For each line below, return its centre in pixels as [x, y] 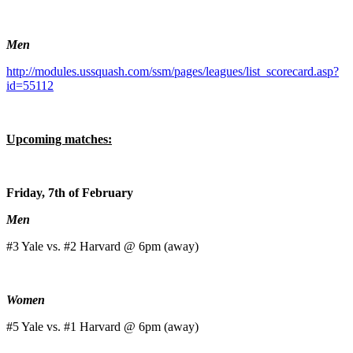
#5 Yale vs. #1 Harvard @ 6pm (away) [102, 327]
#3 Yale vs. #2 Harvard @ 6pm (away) [102, 247]
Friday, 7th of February [70, 193]
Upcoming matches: [59, 139]
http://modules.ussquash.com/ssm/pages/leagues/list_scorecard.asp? [173, 72]
